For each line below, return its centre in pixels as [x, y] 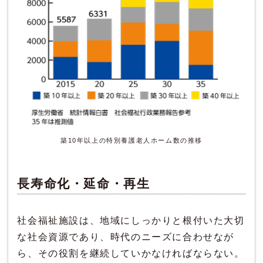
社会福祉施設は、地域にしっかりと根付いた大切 [131, 221]
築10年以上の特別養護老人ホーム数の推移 [131, 141]
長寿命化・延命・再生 [84, 184]
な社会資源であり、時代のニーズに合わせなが [126, 237]
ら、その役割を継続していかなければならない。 [131, 254]
